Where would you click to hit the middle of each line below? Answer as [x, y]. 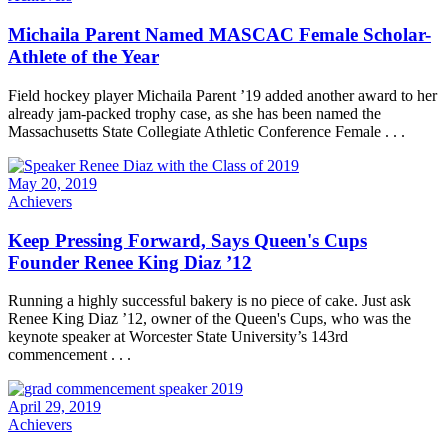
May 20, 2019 [52, 183]
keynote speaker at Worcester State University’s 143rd [178, 337]
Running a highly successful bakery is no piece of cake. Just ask [209, 301]
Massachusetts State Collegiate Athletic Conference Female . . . [206, 131]
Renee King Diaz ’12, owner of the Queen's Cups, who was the [209, 319]
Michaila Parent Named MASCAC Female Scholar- [219, 35]
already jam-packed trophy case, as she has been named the [194, 113]
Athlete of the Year [83, 57]
